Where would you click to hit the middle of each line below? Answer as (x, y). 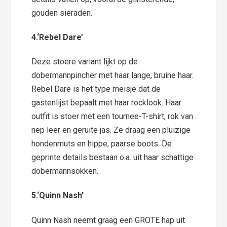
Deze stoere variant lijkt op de (85, 62)
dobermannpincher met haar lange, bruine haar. (113, 75)
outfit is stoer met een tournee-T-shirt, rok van (112, 117)
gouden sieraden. (62, 13)
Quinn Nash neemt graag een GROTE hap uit (108, 220)
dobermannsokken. (65, 171)
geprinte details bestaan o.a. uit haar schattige (113, 158)
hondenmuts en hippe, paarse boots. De (102, 144)
